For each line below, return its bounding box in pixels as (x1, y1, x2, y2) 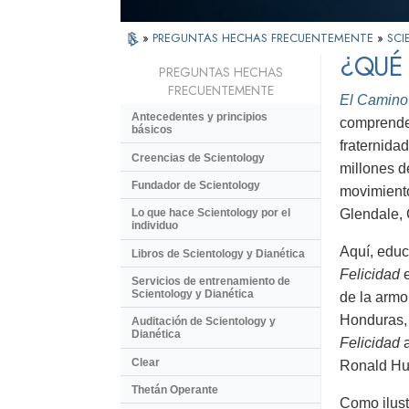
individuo (131, 219, 178, 233)
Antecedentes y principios (131, 110, 267, 124)
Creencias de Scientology (131, 151, 265, 164)
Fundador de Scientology (131, 178, 260, 192)
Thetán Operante (131, 383, 218, 397)
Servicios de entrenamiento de (131, 275, 290, 288)
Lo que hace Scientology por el (131, 206, 290, 220)
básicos (131, 123, 173, 137)
